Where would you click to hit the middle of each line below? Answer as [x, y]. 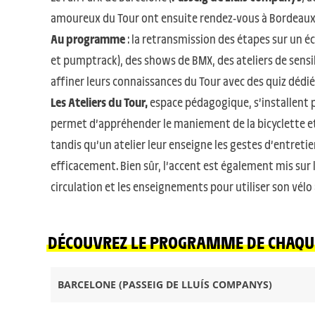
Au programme [88, 39]
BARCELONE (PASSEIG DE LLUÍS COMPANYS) [165, 284]
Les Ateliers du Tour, [99, 102]
